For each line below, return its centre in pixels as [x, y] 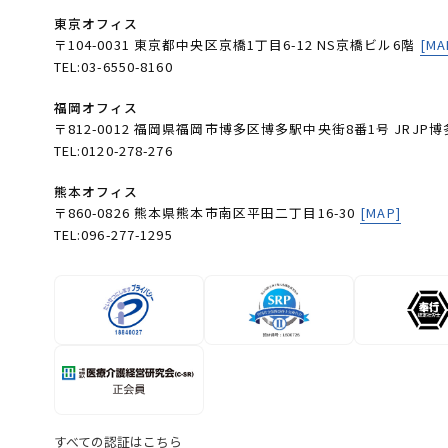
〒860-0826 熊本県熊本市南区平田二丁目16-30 [204, 213]
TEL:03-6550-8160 [113, 67]
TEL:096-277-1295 [113, 235]
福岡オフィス [96, 108]
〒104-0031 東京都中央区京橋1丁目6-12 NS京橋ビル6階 [234, 45]
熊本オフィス [96, 192]
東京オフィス [96, 24]
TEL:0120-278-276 [113, 151]
